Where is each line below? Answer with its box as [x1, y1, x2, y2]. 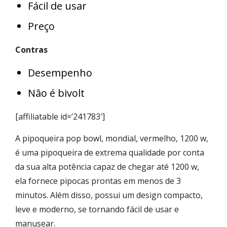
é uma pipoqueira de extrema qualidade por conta [15, 146, 204, 158]
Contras [15, 44, 48, 55]
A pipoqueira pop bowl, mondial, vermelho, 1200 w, [15, 132, 208, 144]
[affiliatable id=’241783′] [15, 110, 105, 122]
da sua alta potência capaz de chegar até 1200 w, [15, 161, 199, 172]
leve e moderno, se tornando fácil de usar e [15, 203, 179, 215]
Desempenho [28, 65, 92, 80]
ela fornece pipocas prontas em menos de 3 [15, 175, 181, 186]
